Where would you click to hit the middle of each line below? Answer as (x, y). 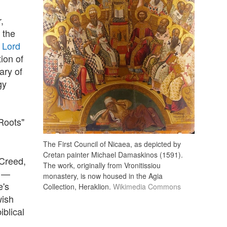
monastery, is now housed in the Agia (103, 176)
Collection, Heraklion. (77, 186)
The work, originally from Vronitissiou (102, 165)
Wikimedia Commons (146, 186)
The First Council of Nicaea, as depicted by (112, 144)
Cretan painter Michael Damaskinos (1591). (113, 154)
